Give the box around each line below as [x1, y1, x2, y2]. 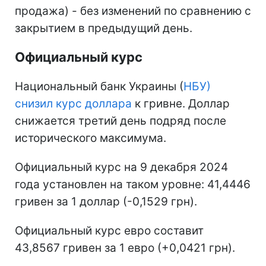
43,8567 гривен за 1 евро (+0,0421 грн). [15, 240, 235, 255]
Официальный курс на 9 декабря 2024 [15, 160, 228, 174]
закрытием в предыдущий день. [15, 21, 192, 35]
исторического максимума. [15, 131, 166, 145]
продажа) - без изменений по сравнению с [15, 4, 251, 18]
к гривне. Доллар [132, 96, 230, 110]
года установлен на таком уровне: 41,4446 [15, 177, 251, 191]
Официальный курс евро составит [15, 223, 204, 237]
